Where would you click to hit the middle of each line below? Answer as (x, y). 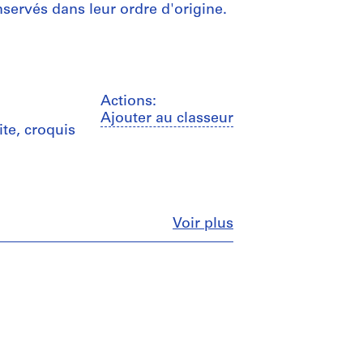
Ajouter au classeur (167, 119)
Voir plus (203, 224)
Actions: (128, 102)
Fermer (257, 223)
